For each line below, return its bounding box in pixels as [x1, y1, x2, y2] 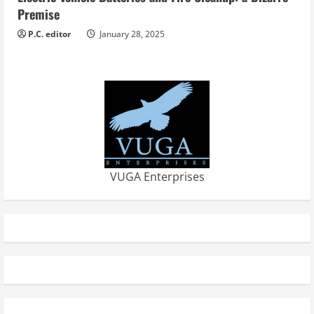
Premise [18, 5, 60, 24]
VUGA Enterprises [109, 169, 205, 185]
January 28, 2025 [97, 28, 165, 41]
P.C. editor [28, 28, 71, 41]
